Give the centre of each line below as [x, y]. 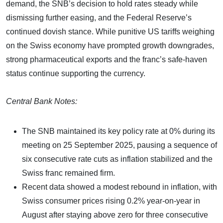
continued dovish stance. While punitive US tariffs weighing [110, 31]
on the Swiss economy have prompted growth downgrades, [110, 45]
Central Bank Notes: [42, 101]
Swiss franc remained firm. [68, 173]
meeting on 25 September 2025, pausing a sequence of [119, 145]
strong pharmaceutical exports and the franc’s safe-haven [107, 59]
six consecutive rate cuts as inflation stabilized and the [117, 159]
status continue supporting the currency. [76, 73]
